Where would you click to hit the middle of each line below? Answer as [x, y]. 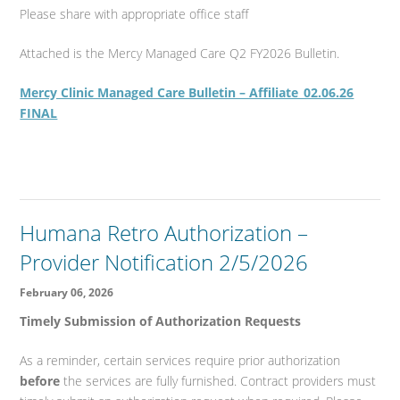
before [40, 381]
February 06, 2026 [67, 293]
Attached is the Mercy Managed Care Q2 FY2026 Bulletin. [180, 54]
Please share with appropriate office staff [134, 14]
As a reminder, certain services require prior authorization [180, 361]
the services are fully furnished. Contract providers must [218, 381]
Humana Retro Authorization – [164, 233]
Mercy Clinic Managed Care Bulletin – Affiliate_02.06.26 [187, 93]
